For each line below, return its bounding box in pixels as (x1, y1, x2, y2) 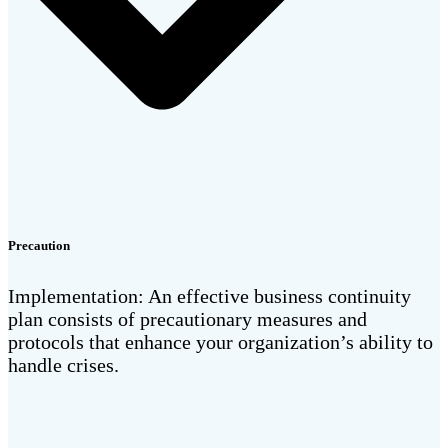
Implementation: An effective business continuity (8, 284, 411, 307)
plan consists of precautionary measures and (8, 307, 367, 330)
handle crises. (8, 353, 119, 376)
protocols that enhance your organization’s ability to (8, 330, 433, 353)
